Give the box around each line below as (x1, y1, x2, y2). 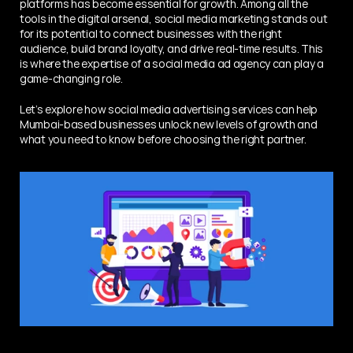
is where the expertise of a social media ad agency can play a (20, 56, 324, 71)
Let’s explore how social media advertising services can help (20, 102, 318, 117)
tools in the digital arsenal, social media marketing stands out (20, 11, 328, 26)
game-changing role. (20, 71, 123, 86)
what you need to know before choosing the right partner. (20, 132, 307, 147)
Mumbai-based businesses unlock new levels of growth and (20, 117, 318, 132)
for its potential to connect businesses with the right (20, 26, 282, 41)
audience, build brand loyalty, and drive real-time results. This (20, 41, 324, 56)
